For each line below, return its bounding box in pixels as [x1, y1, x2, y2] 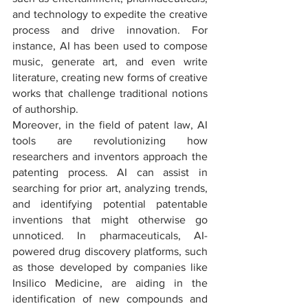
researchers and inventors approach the [12, 151, 208, 162]
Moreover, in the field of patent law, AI [12, 119, 208, 131]
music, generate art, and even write [12, 56, 208, 67]
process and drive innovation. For [12, 24, 208, 36]
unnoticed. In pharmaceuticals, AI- [12, 230, 208, 241]
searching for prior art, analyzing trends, [12, 182, 208, 194]
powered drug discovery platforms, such [12, 245, 208, 257]
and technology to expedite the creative [12, 8, 208, 20]
